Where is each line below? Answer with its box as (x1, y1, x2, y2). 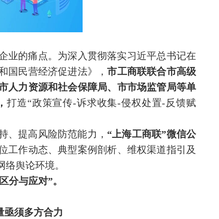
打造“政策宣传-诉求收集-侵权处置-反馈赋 (7, 97, 196, 109)
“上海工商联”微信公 (107, 129, 196, 140)
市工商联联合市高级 (107, 66, 196, 77)
